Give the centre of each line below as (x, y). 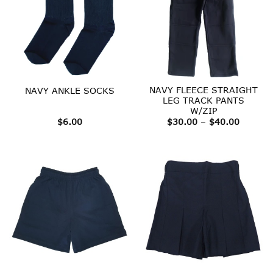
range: (253, 129)
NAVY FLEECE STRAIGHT (203, 90)
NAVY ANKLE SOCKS (70, 90)
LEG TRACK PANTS (203, 100)
